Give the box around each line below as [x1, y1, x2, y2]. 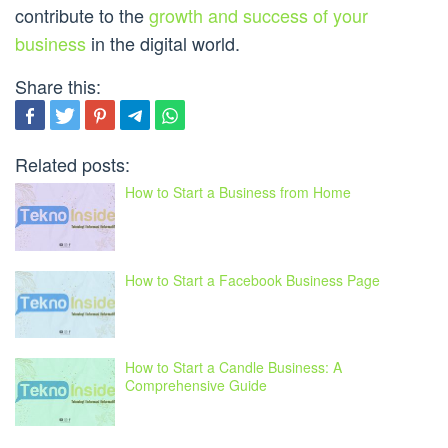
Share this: [15, 73, 101, 100]
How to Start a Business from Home [125, 182, 351, 203]
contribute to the [15, 2, 149, 29]
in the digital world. [86, 30, 240, 57]
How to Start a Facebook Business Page [125, 269, 380, 290]
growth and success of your [149, 2, 368, 29]
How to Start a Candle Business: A [125, 357, 342, 378]
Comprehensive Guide [125, 375, 267, 396]
